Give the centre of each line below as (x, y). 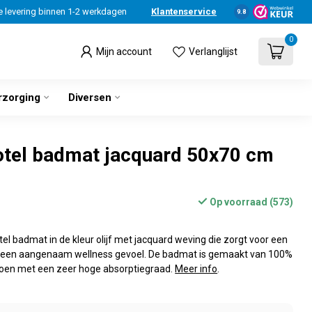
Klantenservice (184, 11)
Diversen (90, 97)
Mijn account (124, 52)
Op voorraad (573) (250, 202)
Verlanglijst (213, 52)
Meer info (196, 269)
